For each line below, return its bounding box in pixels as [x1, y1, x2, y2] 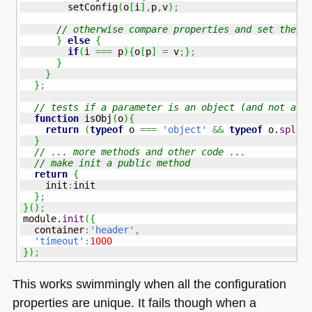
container [22, 224, 84, 235]
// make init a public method [33, 157, 190, 169]
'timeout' [33, 235, 84, 247]
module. [22, 212, 62, 224]
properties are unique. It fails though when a [12, 295, 256, 311]
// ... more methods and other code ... [33, 146, 246, 157]
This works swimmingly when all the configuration [12, 276, 286, 292]
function [33, 112, 79, 124]
